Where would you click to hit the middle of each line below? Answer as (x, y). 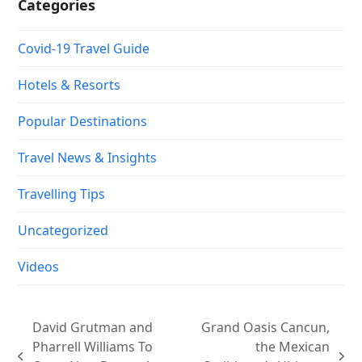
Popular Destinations (83, 121)
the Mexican (293, 346)
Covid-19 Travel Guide (84, 48)
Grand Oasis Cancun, (266, 327)
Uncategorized (63, 230)
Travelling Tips (62, 194)
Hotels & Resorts (69, 84)
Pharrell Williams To (92, 346)
